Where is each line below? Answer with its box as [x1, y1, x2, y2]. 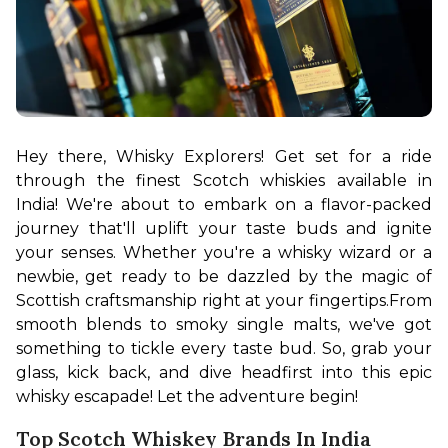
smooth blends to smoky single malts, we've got [16, 314, 432, 334]
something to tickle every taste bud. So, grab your [16, 338, 432, 358]
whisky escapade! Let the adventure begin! [16, 386, 358, 406]
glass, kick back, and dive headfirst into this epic [16, 362, 432, 382]
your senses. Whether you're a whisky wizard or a [16, 242, 432, 262]
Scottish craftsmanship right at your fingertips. [16, 290, 389, 310]
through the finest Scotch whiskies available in [16, 170, 432, 190]
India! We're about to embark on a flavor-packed [16, 194, 432, 214]
